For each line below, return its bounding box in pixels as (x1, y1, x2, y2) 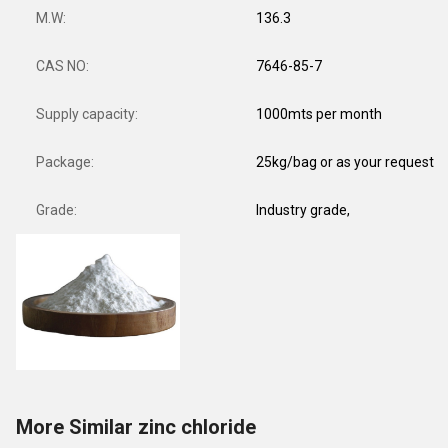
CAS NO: (36, 58, 89, 74)
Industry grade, (256, 202, 350, 218)
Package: (36, 154, 94, 170)
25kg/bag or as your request (256, 154, 434, 170)
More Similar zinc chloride (16, 415, 256, 439)
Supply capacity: (36, 106, 138, 122)
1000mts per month (256, 106, 382, 122)
